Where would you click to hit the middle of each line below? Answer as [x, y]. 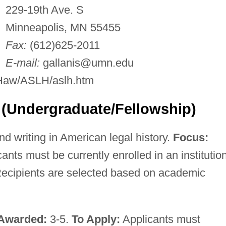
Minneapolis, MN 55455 [63, 27]
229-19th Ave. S [44, 10]
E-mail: [22, 63]
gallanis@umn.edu [88, 63]
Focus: [190, 137]
